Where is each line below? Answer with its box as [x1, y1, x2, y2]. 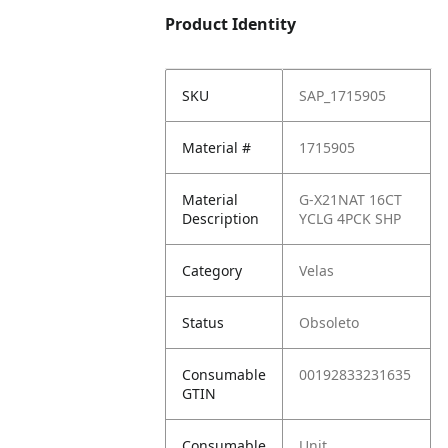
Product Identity [165, 13, 297, 35]
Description [182, 209, 260, 228]
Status [182, 313, 225, 332]
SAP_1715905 [299, 86, 387, 105]
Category [182, 261, 243, 280]
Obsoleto [299, 313, 360, 332]
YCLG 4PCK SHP [299, 209, 402, 228]
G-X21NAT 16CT [299, 190, 403, 209]
